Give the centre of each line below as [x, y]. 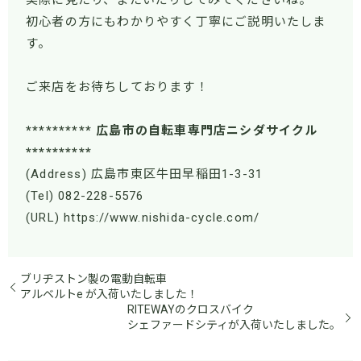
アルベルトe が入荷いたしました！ [109, 294]
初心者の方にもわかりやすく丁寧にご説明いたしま [176, 22]
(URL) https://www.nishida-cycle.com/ [143, 218]
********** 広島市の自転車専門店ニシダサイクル [172, 131]
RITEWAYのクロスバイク [191, 309]
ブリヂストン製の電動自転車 [93, 278]
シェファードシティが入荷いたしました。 [234, 324]
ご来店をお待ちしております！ [117, 87]
